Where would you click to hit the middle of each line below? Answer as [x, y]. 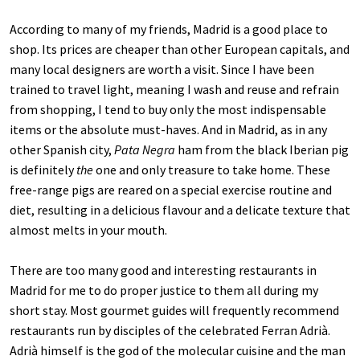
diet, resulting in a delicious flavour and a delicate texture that [180, 210]
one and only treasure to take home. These [212, 170]
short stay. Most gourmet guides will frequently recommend [174, 311]
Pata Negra [145, 150]
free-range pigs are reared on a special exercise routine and [171, 190]
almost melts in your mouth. [88, 230]
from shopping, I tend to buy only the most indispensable [168, 110]
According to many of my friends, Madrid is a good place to [169, 29]
